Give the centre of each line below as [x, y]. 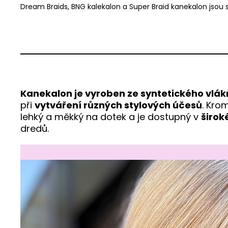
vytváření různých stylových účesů [118, 105]
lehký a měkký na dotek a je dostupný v [111, 117]
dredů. [35, 128]
